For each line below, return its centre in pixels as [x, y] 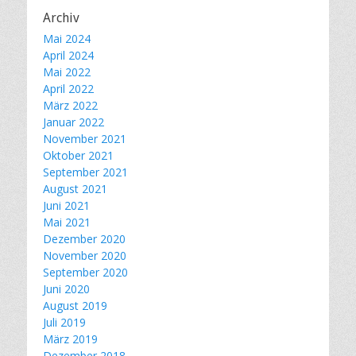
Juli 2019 [64, 322]
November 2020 [85, 255]
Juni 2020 [66, 288]
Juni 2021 [66, 205]
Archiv [61, 17]
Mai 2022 [67, 72]
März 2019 [70, 339]
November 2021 [85, 138]
